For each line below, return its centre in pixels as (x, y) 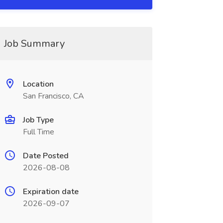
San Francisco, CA (53, 96)
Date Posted (46, 156)
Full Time (38, 132)
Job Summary (34, 44)
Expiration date (51, 192)
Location (38, 84)
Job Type (38, 120)
